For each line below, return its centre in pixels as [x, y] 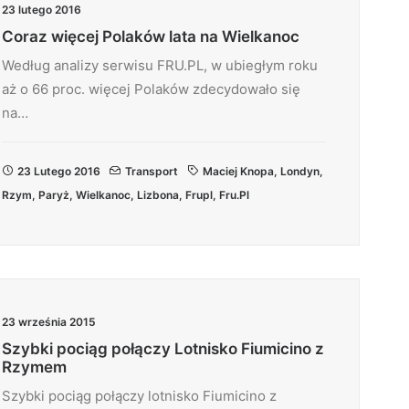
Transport [152, 171]
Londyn [300, 171]
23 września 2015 [49, 322]
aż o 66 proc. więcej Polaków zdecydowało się [151, 89]
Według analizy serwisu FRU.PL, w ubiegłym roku [160, 65]
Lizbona [158, 195]
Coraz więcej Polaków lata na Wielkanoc [151, 37]
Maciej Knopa [238, 171]
